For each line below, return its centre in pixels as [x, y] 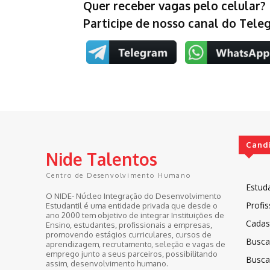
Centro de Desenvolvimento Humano [118, 175]
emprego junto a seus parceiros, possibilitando [132, 253]
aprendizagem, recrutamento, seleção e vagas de [136, 244]
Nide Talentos [102, 159]
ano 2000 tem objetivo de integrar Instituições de [135, 215]
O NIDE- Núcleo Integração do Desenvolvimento [133, 196]
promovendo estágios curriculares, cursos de [129, 234]
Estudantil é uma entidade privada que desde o [132, 205]
